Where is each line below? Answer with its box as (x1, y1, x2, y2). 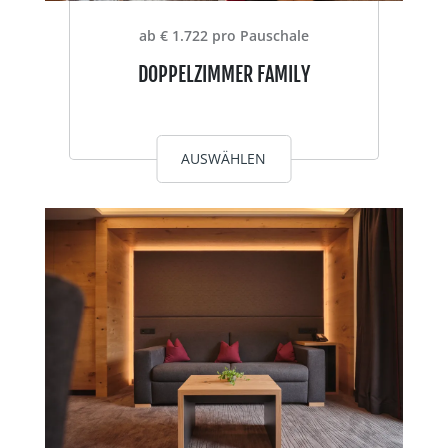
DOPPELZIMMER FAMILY (137, 61, 310, 87)
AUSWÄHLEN (181, 148, 267, 168)
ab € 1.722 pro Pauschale (138, 25, 309, 45)
